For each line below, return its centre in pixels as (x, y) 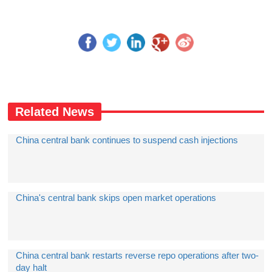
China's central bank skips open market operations (116, 198)
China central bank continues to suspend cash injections (127, 140)
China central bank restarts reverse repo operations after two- (138, 255)
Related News (55, 112)
